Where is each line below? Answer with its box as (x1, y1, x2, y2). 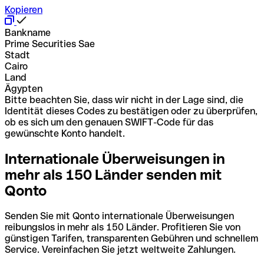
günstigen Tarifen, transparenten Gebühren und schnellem (5, 232, 258, 244)
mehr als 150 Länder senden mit (5, 166, 222, 183)
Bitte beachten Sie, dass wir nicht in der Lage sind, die (5, 94, 243, 105)
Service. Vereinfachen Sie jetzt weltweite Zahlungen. (5, 243, 236, 255)
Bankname (5, 27, 51, 38)
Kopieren (5, 4, 42, 15)
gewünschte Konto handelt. (5, 127, 125, 139)
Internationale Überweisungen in (5, 150, 225, 167)
